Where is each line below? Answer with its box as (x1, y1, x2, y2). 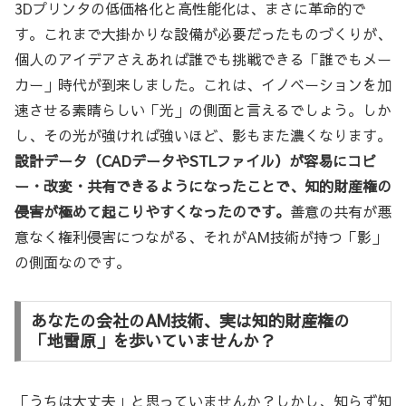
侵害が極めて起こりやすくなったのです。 (14, 200, 290, 221)
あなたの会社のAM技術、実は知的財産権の (30, 309, 350, 333)
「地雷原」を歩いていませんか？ (30, 329, 275, 353)
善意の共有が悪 (290, 200, 391, 221)
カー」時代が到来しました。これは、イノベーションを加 (14, 73, 391, 94)
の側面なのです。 (14, 251, 130, 272)
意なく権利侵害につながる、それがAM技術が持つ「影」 (14, 226, 386, 246)
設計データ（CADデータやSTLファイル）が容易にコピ (14, 150, 376, 170)
